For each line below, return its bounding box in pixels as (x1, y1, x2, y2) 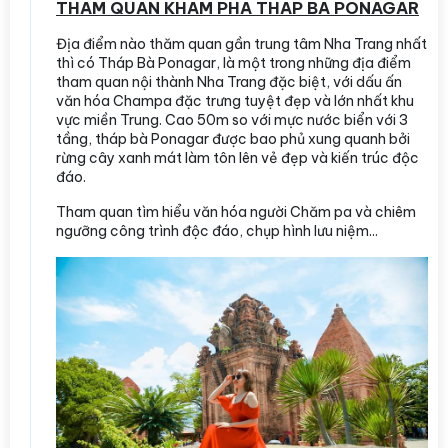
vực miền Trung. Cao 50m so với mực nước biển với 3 (56, 111, 408, 130)
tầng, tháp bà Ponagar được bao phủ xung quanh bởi (56, 130, 410, 149)
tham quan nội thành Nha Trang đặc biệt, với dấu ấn (56, 73, 402, 92)
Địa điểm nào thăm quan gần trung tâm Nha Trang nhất (56, 35, 427, 54)
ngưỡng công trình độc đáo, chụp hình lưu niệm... (56, 222, 378, 241)
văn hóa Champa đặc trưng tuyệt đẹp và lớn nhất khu (56, 92, 414, 111)
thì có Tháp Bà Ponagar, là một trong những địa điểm (56, 54, 411, 73)
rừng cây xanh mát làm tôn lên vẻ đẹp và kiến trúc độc (56, 149, 419, 168)
